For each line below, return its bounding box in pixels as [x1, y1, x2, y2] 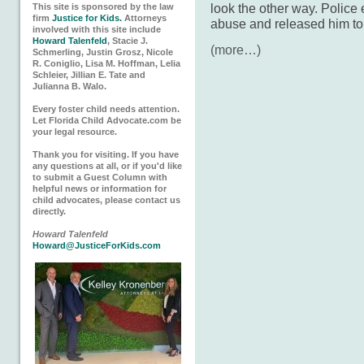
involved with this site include [32, 24, 161, 34]
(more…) [210, 41, 261, 57]
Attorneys [122, 13, 167, 23]
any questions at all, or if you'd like [32, 161, 182, 171]
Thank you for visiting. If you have [32, 149, 179, 159]
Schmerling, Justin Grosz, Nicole [32, 47, 173, 57]
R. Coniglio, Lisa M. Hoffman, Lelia [32, 58, 180, 68]
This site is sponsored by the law [32, 2, 174, 11]
